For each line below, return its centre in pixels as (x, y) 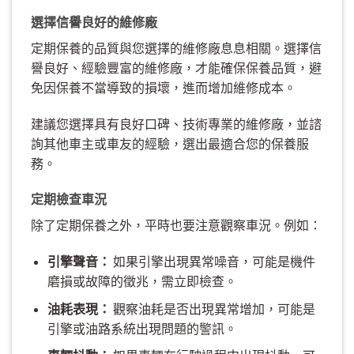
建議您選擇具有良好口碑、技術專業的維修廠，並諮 (176, 123)
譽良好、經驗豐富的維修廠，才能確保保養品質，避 (176, 67)
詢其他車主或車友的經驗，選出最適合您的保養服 (170, 143)
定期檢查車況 (69, 199)
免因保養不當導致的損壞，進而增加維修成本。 (164, 87)
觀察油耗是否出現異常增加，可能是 (213, 308)
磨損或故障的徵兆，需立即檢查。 (142, 281)
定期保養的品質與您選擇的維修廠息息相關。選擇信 (176, 47)
